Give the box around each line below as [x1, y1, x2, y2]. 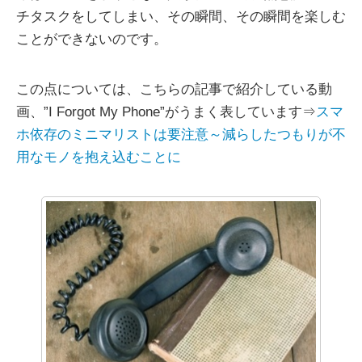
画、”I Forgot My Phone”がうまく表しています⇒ [16, 104, 316, 120]
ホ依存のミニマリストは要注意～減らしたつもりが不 [16, 127, 346, 143]
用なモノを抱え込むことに [16, 149, 181, 166]
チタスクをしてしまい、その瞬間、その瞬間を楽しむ [16, 9, 346, 25]
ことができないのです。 [16, 32, 167, 48]
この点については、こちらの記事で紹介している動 [16, 82, 332, 98]
